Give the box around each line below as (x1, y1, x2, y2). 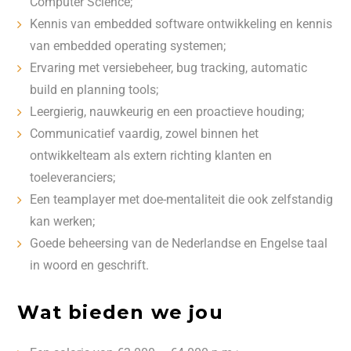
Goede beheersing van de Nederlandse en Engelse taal (30, 236, 328, 251)
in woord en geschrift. (30, 258, 150, 273)
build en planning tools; (30, 82, 159, 97)
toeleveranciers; (30, 170, 116, 185)
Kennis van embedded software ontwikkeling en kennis (30, 16, 333, 31)
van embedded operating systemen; (30, 38, 226, 53)
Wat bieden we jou (17, 301, 223, 324)
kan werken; (30, 214, 96, 229)
